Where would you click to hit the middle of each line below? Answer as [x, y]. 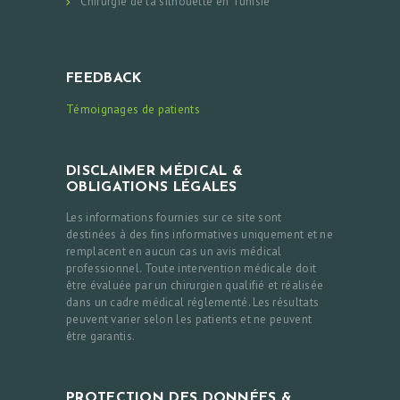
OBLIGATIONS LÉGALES [152, 187]
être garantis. [101, 337]
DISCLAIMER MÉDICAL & [155, 171]
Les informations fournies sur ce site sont [174, 218]
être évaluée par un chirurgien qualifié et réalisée [195, 286]
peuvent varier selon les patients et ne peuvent [189, 320]
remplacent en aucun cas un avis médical [174, 252]
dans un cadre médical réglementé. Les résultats [193, 303]
